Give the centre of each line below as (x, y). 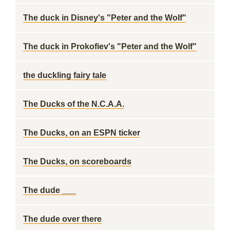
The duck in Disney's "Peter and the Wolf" (105, 18)
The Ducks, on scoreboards (77, 161)
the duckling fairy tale (65, 75)
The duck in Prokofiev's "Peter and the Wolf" (110, 46)
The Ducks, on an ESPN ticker (82, 133)
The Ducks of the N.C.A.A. (74, 104)
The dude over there (62, 219)
